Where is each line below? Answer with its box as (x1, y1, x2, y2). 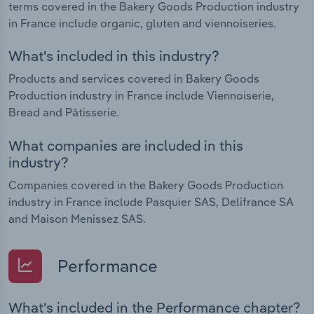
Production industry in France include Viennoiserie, (8, 88, 274, 103)
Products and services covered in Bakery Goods (8, 71, 259, 86)
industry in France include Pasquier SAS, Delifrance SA (8, 194, 294, 209)
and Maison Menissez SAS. (8, 211, 146, 226)
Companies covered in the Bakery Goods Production (8, 177, 283, 192)
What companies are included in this (8, 136, 243, 154)
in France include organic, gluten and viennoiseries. (8, 15, 276, 30)
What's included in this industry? (8, 47, 219, 65)
